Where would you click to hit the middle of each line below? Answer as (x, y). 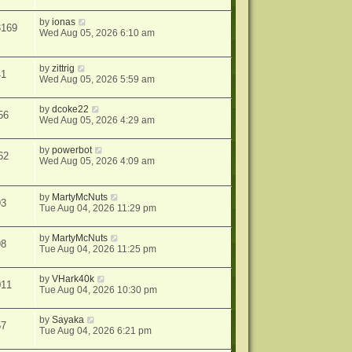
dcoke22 (71, 110)
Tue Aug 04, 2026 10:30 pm (99, 290)
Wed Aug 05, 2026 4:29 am (97, 121)
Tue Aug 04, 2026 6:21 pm (96, 330)
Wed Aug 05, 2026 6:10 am (97, 33)
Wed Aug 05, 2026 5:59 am (97, 80)
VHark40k (73, 279)
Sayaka (68, 319)
